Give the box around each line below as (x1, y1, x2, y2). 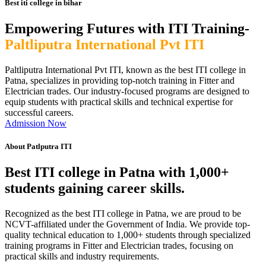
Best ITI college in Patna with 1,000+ (5, 164, 229, 180)
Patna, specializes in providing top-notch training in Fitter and (5, 75, 235, 86)
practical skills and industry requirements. (5, 251, 159, 262)
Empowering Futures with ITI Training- (5, 21, 249, 37)
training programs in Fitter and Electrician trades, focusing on (5, 240, 233, 251)
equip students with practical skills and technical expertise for (5, 97, 233, 107)
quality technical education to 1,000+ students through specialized (5, 230, 251, 240)
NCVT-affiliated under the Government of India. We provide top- (5, 219, 250, 230)
